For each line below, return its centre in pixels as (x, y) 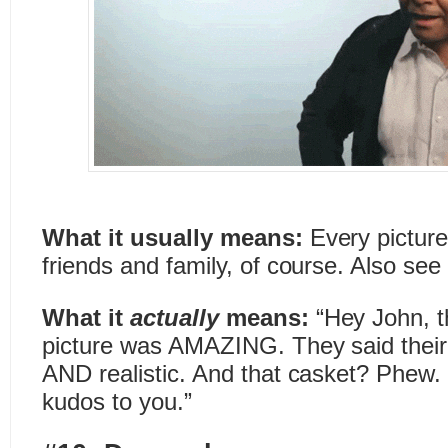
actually (177, 317)
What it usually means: (172, 237)
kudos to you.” (117, 401)
